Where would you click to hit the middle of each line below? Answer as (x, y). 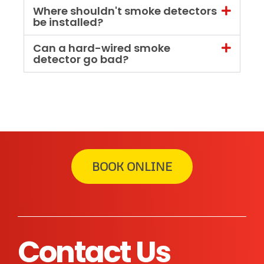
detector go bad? (81, 59)
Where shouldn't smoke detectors (125, 11)
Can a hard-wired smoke (102, 48)
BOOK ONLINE (132, 166)
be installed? (68, 22)
